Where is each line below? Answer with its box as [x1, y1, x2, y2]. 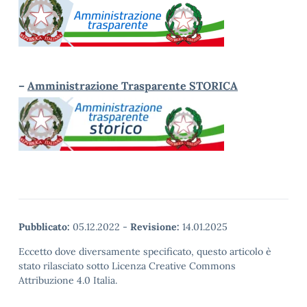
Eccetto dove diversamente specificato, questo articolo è [19, 245, 271, 258]
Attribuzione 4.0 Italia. [19, 274, 117, 286]
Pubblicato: [19, 221, 70, 233]
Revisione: [130, 221, 180, 233]
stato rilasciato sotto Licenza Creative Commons [19, 260, 236, 272]
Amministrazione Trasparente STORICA [27, 79, 238, 93]
